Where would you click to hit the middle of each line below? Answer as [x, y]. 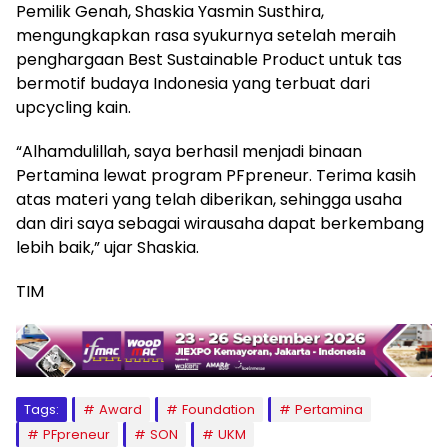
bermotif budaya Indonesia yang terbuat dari [193, 83]
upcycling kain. [73, 107]
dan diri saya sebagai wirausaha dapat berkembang [220, 223]
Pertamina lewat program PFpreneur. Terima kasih [216, 175]
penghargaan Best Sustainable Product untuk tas [209, 59]
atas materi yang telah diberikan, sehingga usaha [209, 199]
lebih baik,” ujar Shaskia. [107, 247]
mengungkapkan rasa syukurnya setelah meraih [206, 35]
